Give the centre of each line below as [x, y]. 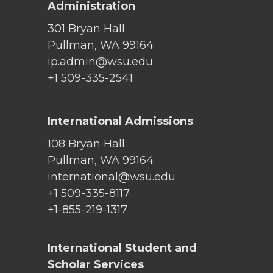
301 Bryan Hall [86, 28]
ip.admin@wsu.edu [100, 61]
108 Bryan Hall [86, 144]
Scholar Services [96, 264]
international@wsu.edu [112, 176]
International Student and [122, 248]
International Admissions [120, 121]
